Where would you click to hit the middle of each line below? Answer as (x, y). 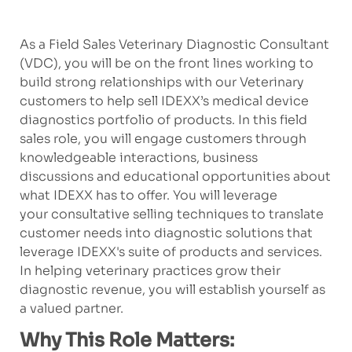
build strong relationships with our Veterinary (161, 82)
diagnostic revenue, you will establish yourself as (172, 290)
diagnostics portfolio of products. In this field (163, 120)
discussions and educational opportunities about (175, 177)
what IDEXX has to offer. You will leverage (148, 196)
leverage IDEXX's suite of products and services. (170, 252)
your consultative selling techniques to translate (171, 214)
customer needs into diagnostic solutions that (166, 233)
